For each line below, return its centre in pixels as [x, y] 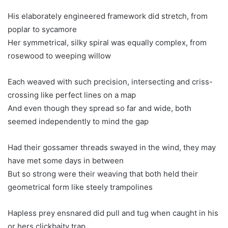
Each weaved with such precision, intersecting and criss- [110, 82]
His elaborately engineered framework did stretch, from [108, 16]
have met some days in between [66, 161]
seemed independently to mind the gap [78, 122]
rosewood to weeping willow [59, 56]
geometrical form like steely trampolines [80, 187]
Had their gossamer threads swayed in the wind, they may [112, 148]
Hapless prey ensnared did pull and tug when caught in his [113, 213]
